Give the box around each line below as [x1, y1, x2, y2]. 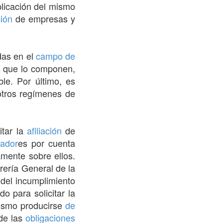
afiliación [26, 123, 62, 137]
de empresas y [12, 11, 76, 25]
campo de [35, 49, 76, 62]
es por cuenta [17, 136, 76, 149]
